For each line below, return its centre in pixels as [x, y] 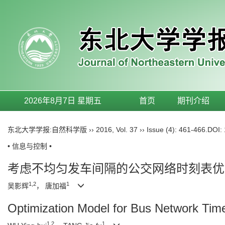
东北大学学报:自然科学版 [47, 130]
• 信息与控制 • [30, 146]
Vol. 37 [127, 130]
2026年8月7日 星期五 [63, 101]
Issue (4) [161, 130]
